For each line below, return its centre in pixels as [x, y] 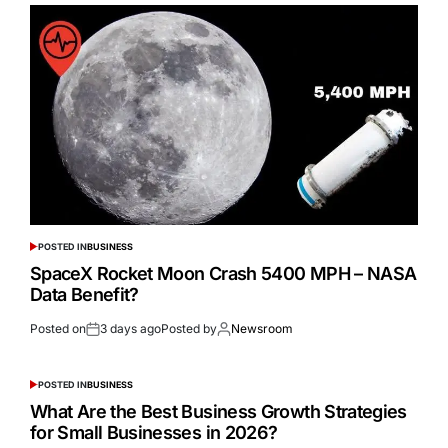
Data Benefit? [84, 295]
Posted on [58, 329]
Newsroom [262, 329]
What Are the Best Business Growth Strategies [218, 412]
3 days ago [130, 329]
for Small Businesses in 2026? [154, 433]
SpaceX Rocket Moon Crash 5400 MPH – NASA [223, 274]
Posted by [189, 329]
